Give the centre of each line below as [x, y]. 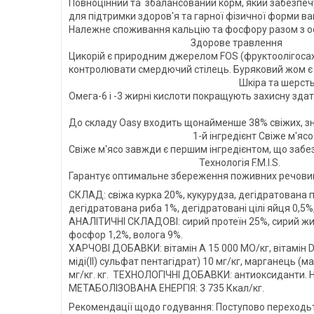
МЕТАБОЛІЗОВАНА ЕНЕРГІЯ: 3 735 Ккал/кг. [166, 288]
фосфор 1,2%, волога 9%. [126, 235]
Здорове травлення [176, 43]
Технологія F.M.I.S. [175, 163]
